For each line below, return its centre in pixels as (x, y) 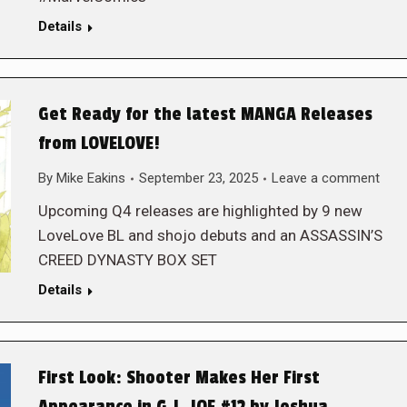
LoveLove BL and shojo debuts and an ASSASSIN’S (210, 235)
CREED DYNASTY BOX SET (127, 260)
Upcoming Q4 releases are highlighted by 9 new (200, 211)
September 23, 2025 (198, 178)
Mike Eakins (90, 178)
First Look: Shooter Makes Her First (179, 378)
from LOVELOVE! (99, 144)
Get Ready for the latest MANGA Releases (205, 114)
